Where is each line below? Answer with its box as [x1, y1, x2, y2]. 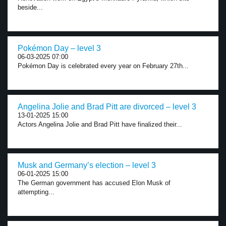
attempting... [18, 188, 54, 196]
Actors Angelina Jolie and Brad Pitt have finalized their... [18, 121, 182, 128]
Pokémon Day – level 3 [18, 44, 101, 52]
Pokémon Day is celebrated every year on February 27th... [18, 62, 189, 70]
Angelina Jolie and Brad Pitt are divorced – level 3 [18, 102, 196, 111]
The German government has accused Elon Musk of [18, 179, 171, 187]
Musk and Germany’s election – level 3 [18, 161, 156, 169]
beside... [18, 4, 43, 11]
